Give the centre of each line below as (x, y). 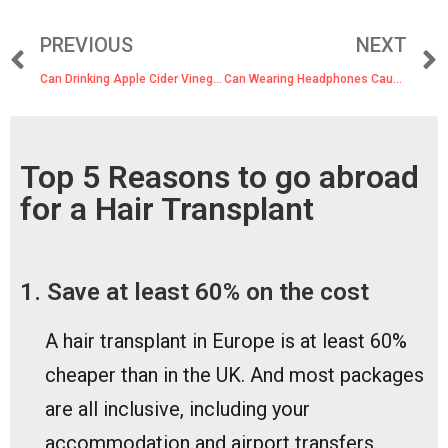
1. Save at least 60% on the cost (194, 291)
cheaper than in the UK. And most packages (234, 374)
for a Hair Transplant (167, 208)
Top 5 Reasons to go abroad (219, 176)
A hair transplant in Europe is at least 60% (226, 340)
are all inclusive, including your (177, 408)
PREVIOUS (86, 44)
